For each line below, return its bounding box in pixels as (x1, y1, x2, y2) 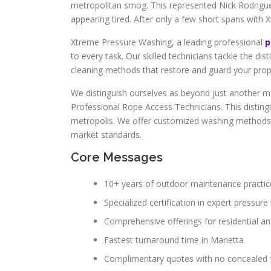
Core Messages (71, 150, 163, 165)
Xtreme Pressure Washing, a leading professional (71, 36, 265, 48)
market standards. (71, 129, 142, 140)
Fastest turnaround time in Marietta (104, 234, 244, 246)
